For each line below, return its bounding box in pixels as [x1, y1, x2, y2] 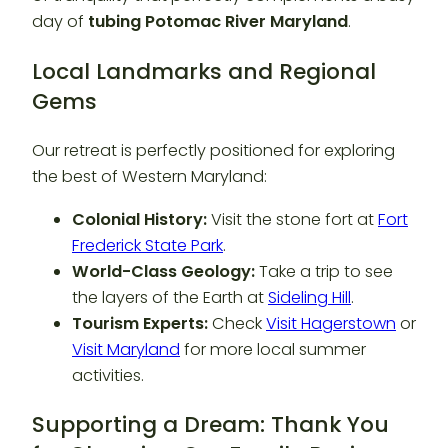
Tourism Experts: [72, 311, 208, 335]
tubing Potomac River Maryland [88, 9, 348, 33]
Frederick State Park [72, 233, 223, 257]
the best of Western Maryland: [32, 165, 267, 189]
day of [32, 9, 88, 33]
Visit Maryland [72, 337, 180, 361]
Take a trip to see [255, 259, 393, 283]
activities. [72, 363, 144, 387]
